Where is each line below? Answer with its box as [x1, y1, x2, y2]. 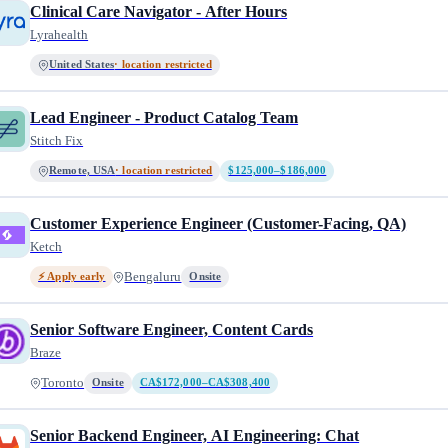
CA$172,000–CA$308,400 [139, 377, 270, 388]
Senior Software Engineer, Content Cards [30, 321, 314, 338]
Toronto [41, 376, 85, 390]
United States [49, 59, 115, 70]
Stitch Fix [30, 133, 84, 148]
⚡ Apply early [38, 271, 106, 282]
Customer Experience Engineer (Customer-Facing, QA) [30, 215, 407, 232]
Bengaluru [124, 270, 182, 284]
